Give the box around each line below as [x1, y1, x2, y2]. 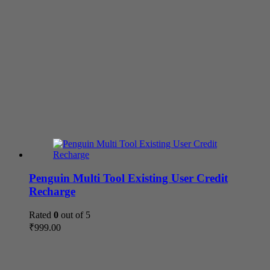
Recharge [29, 184, 75, 198]
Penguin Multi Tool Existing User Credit [29, 171, 228, 184]
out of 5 [58, 209, 90, 220]
